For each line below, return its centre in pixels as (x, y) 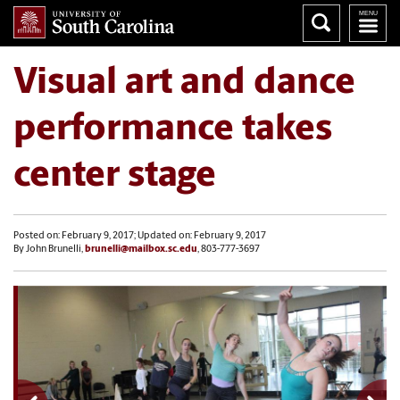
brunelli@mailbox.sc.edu (141, 250)
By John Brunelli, (49, 250)
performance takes (173, 130)
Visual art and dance (184, 83)
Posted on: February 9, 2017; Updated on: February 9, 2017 (140, 236)
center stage (115, 176)
